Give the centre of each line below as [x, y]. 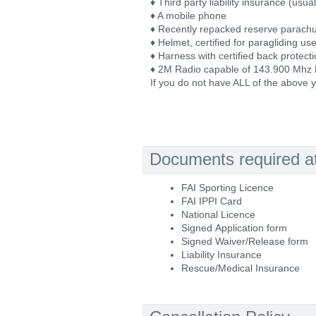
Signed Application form [234, 228]
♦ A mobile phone [188, 16]
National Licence [218, 214]
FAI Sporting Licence [227, 188]
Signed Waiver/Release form [245, 241]
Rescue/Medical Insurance [241, 268]
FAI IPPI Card [212, 201]
